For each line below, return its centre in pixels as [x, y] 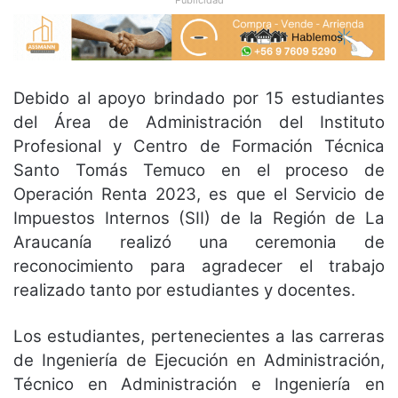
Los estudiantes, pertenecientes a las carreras [199, 336]
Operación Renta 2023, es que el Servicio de [199, 194]
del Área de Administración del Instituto [199, 122]
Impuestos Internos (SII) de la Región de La [199, 218]
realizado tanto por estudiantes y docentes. [184, 290]
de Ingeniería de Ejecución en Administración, [199, 360]
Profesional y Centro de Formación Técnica [199, 146]
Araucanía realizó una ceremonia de [199, 242]
